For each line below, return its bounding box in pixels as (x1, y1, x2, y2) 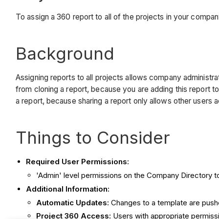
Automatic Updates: (36, 197, 109, 207)
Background (16, 43, 114, 64)
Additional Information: (26, 184, 109, 194)
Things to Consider (16, 127, 170, 148)
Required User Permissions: (26, 157, 129, 167)
